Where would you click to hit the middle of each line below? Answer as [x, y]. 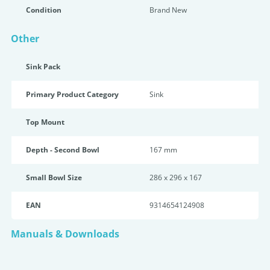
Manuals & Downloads [65, 234]
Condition [44, 10]
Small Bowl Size [54, 177]
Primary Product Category [72, 94]
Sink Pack [43, 67]
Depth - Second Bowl [63, 150]
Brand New [168, 10]
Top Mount [45, 122]
